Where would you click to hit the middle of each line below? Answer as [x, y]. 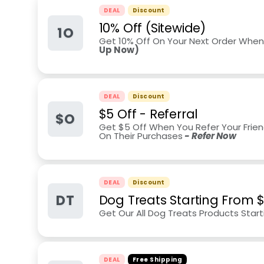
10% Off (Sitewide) [152, 28]
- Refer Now [209, 136]
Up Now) [119, 50]
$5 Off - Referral [148, 114]
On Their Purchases [141, 136]
